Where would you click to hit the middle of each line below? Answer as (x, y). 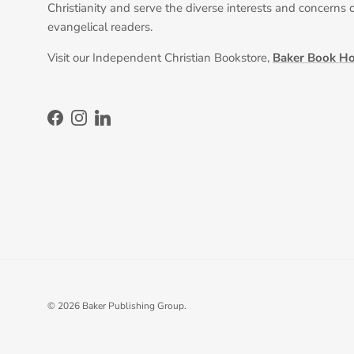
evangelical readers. (100, 27)
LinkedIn (124, 125)
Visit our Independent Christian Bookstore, (160, 58)
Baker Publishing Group (133, 305)
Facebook (79, 125)
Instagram (105, 125)
